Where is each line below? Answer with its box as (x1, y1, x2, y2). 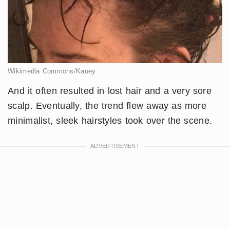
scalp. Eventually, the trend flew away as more (8, 100, 206, 111)
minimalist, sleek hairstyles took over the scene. (8, 115, 213, 126)
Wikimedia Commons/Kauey (8, 67, 96, 75)
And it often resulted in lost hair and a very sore (8, 85, 212, 96)
